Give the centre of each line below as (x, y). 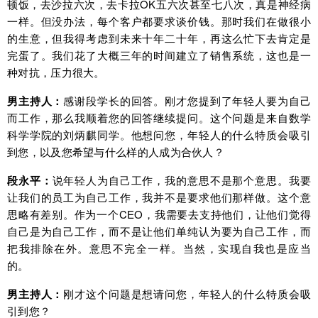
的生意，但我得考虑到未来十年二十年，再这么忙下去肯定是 (159, 38)
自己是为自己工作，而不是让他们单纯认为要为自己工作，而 (159, 231)
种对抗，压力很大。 (56, 72)
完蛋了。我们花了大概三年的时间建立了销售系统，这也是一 (159, 55)
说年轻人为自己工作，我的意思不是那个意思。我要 (181, 180)
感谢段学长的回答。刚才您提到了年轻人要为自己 (187, 101)
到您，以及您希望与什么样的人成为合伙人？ (116, 152)
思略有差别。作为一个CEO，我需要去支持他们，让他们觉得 (159, 214)
